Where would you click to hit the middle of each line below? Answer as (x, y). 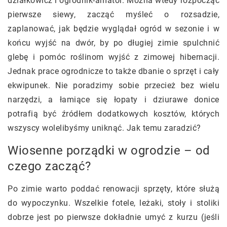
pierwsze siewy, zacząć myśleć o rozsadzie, (113, 14)
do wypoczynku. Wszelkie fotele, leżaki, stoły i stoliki (113, 203)
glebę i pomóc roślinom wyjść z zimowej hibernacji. (113, 57)
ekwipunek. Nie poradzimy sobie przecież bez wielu (113, 85)
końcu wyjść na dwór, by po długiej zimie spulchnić (113, 43)
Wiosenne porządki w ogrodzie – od (109, 150)
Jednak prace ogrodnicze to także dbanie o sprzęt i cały (113, 71)
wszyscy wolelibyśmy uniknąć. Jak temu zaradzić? (104, 128)
